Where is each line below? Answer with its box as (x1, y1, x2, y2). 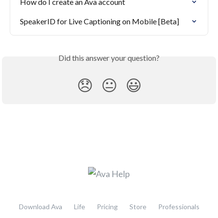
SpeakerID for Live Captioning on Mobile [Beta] (20, 16, 179, 26)
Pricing (96, 202, 118, 211)
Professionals (158, 202, 200, 211)
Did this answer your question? (58, 53, 160, 62)
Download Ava (18, 202, 62, 211)
